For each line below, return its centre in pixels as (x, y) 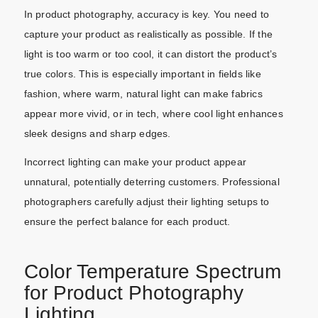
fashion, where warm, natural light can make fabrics (143, 93)
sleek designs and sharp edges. (97, 133)
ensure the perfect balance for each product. (127, 221)
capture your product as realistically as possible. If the (148, 34)
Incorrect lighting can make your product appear (135, 161)
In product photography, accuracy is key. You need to (146, 14)
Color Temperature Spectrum (152, 271)
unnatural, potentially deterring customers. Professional (152, 181)
